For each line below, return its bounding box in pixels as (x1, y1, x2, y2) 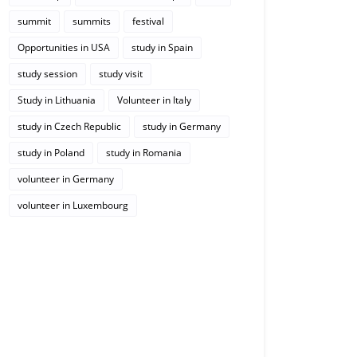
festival (132, 14, 164, 29)
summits (73, 14, 111, 29)
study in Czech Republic (18, 120, 121, 134)
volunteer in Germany (18, 172, 114, 186)
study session (18, 67, 77, 81)
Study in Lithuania (18, 93, 96, 108)
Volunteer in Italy (117, 93, 191, 108)
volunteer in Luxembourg (18, 198, 128, 213)
